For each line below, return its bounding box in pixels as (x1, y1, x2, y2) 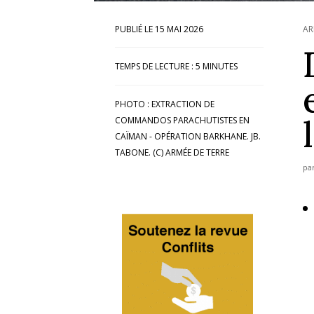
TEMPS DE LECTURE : (115, 60, 194, 72)
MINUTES (203, 60, 238, 72)
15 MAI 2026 (155, 22, 204, 35)
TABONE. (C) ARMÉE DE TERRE (115, 146, 230, 158)
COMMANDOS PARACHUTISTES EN (115, 114, 250, 126)
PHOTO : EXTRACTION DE (115, 97, 215, 110)
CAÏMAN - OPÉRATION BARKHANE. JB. (115, 130, 261, 142)
